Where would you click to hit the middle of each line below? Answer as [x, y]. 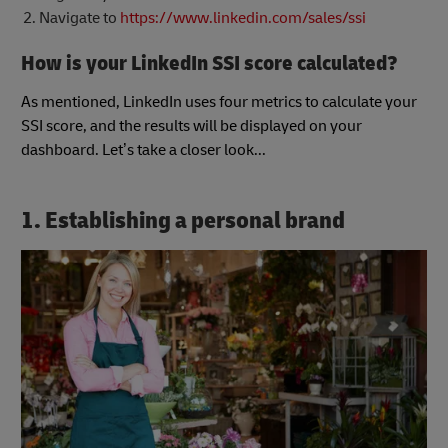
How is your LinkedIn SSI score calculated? [209, 63]
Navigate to [79, 17]
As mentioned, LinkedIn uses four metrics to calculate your [219, 101]
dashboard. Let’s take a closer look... [143, 149]
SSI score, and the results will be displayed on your [191, 125]
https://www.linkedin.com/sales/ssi [242, 17]
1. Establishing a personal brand [183, 220]
